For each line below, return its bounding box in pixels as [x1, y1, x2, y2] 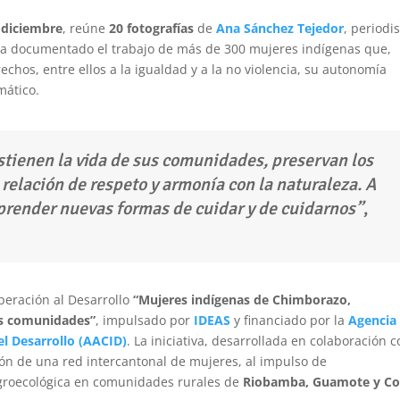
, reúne [62, 20, 110, 37]
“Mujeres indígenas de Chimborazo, [133, 291, 352, 309]
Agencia [348, 312, 397, 329]
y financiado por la [230, 312, 349, 329]
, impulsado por [96, 312, 195, 329]
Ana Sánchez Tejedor [216, 20, 345, 37]
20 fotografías [109, 20, 195, 37]
